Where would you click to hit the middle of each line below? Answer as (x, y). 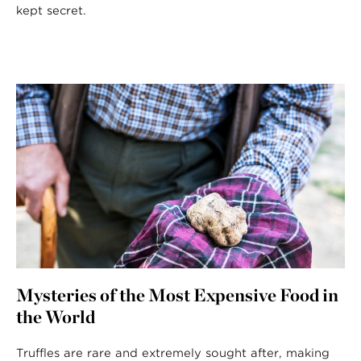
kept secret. (51, 10)
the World (56, 317)
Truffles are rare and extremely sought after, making (173, 353)
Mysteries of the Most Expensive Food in (177, 295)
